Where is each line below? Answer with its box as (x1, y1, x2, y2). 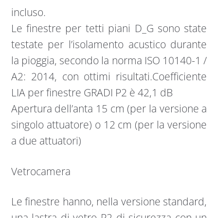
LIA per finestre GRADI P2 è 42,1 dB (11, 86, 173, 100)
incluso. (11, 5, 46, 19)
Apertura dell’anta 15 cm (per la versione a (11, 102, 207, 116)
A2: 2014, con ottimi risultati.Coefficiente (11, 70, 207, 84)
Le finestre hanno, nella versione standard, (11, 194, 207, 208)
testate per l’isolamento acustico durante (11, 37, 207, 52)
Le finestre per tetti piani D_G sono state (11, 21, 207, 36)
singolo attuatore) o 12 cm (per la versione (11, 118, 207, 132)
